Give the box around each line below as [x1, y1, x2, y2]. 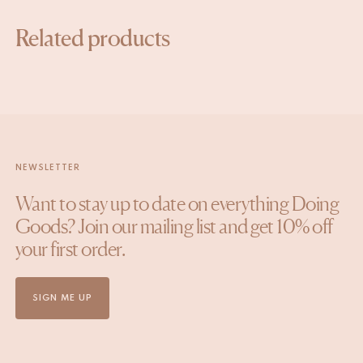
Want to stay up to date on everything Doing [15, 291, 340, 315]
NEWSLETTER [15, 263, 80, 271]
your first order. [15, 336, 126, 361]
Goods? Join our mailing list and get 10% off [15, 314, 333, 338]
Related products [15, 123, 170, 152]
